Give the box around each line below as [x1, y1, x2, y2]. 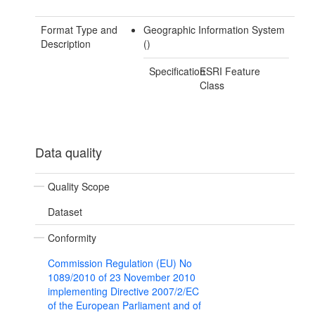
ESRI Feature [200, 64, 261, 79]
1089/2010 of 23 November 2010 [48, 270, 195, 285]
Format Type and [41, 22, 117, 37]
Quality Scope [48, 179, 110, 194]
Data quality [35, 143, 102, 162]
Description [41, 37, 91, 51]
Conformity [48, 231, 96, 245]
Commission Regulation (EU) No [48, 256, 192, 271]
